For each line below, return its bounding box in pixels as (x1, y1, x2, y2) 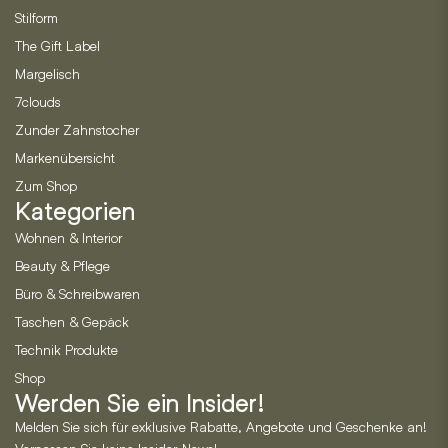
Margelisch (15, 65, 80, 83)
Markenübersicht (15, 149, 115, 167)
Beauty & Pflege (15, 257, 110, 275)
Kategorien (15, 198, 135, 226)
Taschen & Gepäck (15, 313, 129, 331)
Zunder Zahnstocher (15, 121, 139, 139)
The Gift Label (15, 37, 100, 55)
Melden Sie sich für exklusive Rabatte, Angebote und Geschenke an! (15, 418, 427, 436)
